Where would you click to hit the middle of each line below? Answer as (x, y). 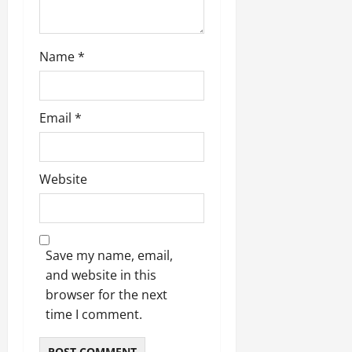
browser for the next (106, 294)
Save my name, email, (109, 255)
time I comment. (94, 314)
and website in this (101, 275)
